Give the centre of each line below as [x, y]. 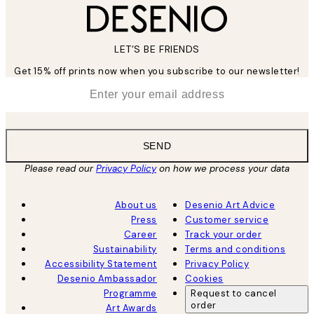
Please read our [60, 168]
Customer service [227, 219]
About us [136, 205]
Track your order [224, 234]
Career [140, 234]
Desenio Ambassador [107, 278]
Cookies [204, 278]
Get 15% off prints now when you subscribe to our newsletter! [157, 71]
